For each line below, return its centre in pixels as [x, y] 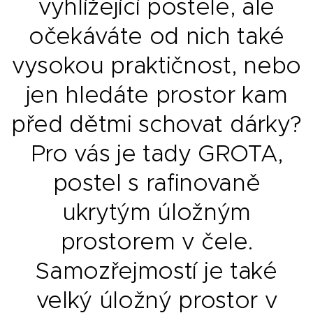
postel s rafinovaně [156, 182]
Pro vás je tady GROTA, [156, 153]
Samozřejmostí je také [156, 270]
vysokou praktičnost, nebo [156, 65]
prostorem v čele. [156, 241]
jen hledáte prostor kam [156, 94]
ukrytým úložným [156, 212]
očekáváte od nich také [156, 36]
